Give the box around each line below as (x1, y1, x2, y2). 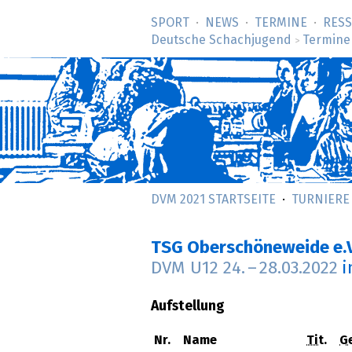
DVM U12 (151, 259, 223, 278)
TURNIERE (291, 193, 350, 206)
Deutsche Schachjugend (151, 34, 291, 46)
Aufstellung (151, 299, 225, 314)
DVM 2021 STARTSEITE (151, 193, 276, 206)
